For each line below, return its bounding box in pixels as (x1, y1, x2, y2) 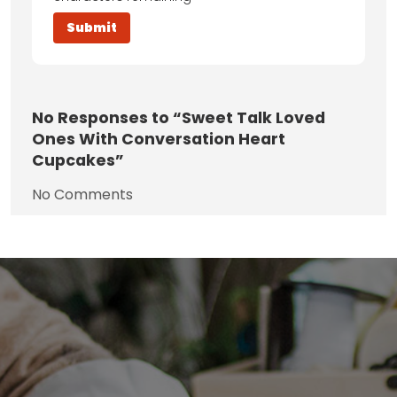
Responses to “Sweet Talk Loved (54, 107, 325, 129)
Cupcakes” (32, 150, 124, 172)
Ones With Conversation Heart (32, 128, 285, 151)
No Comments (32, 184, 133, 206)
